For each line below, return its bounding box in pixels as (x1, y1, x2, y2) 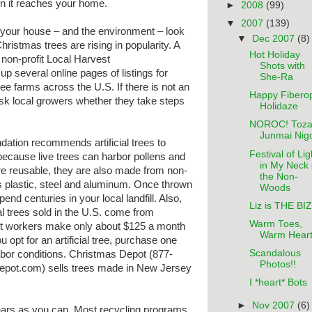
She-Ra (259, 72, 293, 83)
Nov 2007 (252, 299, 298, 311)
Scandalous (249, 247, 301, 258)
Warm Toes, (249, 218, 302, 229)
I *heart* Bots (249, 277, 307, 288)
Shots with (259, 61, 305, 72)
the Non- (259, 171, 298, 182)
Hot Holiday (249, 49, 300, 61)
